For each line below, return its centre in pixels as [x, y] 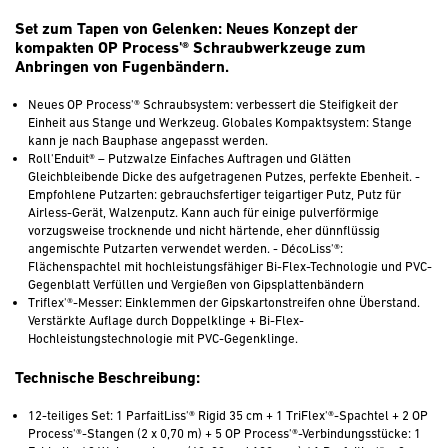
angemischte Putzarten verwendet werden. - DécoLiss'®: [185, 248]
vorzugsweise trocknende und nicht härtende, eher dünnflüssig [204, 230]
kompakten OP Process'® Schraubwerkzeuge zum [190, 47]
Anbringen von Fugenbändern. [122, 66]
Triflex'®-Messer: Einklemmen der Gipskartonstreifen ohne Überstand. [224, 302]
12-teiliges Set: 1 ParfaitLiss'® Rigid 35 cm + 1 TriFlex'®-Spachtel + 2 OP [228, 415]
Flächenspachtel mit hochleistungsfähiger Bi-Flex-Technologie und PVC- [230, 266]
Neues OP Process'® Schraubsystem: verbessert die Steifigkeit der [213, 104]
